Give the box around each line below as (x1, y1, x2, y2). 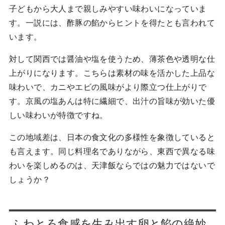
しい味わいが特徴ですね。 (9, 109, 108, 121)
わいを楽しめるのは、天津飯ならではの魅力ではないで (9, 159, 215, 171)
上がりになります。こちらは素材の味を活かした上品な (9, 67, 215, 78)
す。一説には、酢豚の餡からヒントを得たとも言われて (9, 17, 215, 28)
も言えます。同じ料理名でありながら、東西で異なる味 (9, 145, 215, 157)
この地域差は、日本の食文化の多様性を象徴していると (9, 131, 215, 143)
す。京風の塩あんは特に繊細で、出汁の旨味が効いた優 (9, 95, 215, 106)
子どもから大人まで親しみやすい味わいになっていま (9, 3, 207, 14)
